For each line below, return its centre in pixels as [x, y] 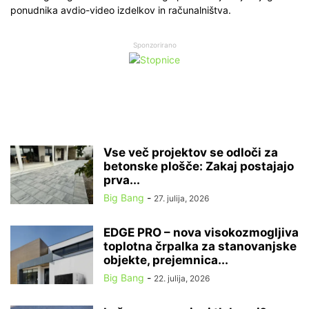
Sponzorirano [154, 45]
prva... [122, 180]
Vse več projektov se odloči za [191, 153]
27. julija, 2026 [181, 199]
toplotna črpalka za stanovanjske [200, 247]
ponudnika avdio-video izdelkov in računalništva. [121, 10]
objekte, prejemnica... [166, 260]
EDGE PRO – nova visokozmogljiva [201, 233]
